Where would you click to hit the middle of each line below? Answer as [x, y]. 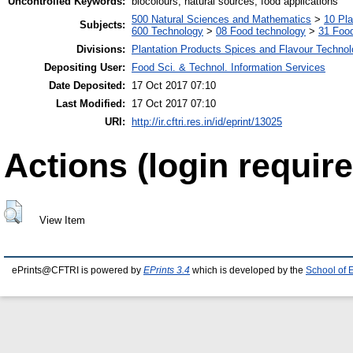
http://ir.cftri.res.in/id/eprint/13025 [207, 122]
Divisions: [101, 50]
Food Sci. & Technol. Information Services [229, 68]
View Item [62, 221]
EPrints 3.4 [167, 271]
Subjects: [102, 25]
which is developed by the [248, 271]
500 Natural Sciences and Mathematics [221, 20]
